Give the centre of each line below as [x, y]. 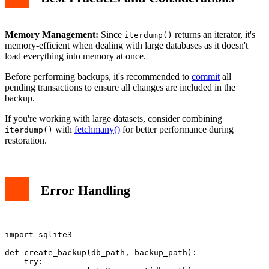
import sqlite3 [38, 235]
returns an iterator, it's [214, 34]
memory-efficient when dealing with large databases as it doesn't [126, 45]
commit [206, 76]
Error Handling [86, 190]
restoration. [26, 140]
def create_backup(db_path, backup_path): [101, 253]
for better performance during [177, 129]
